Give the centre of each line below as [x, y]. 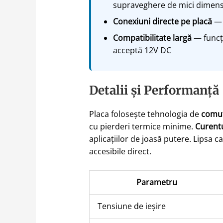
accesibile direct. [120, 151]
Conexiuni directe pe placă [162, 21]
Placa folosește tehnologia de [145, 114]
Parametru [157, 182]
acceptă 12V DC [142, 50]
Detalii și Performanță [154, 90]
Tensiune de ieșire [131, 206]
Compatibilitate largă [152, 38]
